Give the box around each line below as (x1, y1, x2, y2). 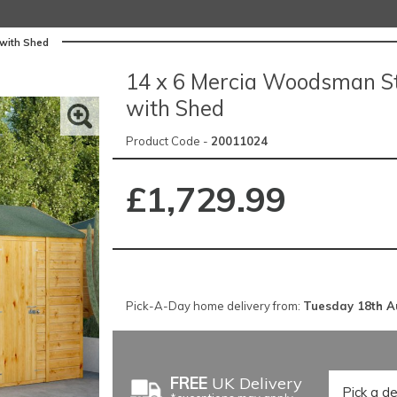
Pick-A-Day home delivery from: (125, 298, 303, 313)
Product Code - (125, 134, 211, 149)
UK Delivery (206, 372, 302, 393)
